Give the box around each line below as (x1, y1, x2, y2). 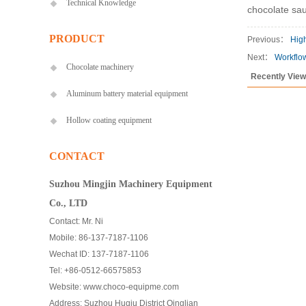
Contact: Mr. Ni (49, 217, 103, 226)
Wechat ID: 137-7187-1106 (49, 249, 149, 259)
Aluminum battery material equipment (66, 89, 188, 98)
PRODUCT (49, 33, 105, 44)
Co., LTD (49, 198, 87, 208)
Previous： (247, 35, 290, 44)
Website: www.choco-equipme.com (49, 282, 179, 292)
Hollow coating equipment (66, 115, 152, 125)
